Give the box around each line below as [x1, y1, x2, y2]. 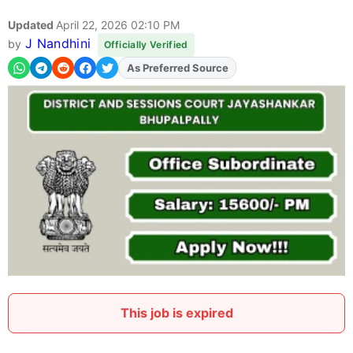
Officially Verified [103, 39, 188, 51]
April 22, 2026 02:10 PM [56, 18, 180, 32]
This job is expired [120, 305, 233, 321]
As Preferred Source [126, 61, 229, 75]
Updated [8, 18, 56, 32]
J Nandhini [24, 35, 91, 52]
